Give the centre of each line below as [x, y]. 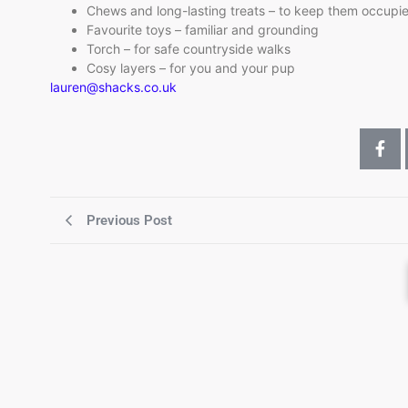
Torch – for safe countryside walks [189, 49]
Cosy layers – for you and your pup [191, 68]
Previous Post [129, 220]
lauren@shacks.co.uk [113, 87]
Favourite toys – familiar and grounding [203, 30]
